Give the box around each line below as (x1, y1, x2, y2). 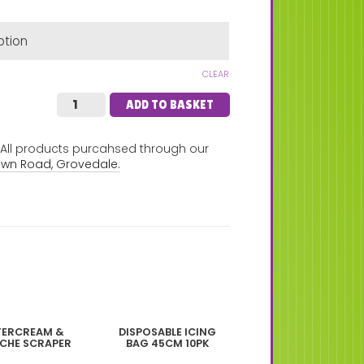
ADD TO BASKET (125, 97, 214, 111)
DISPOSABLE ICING (119, 324, 217, 339)
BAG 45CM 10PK (125, 336, 210, 350)
